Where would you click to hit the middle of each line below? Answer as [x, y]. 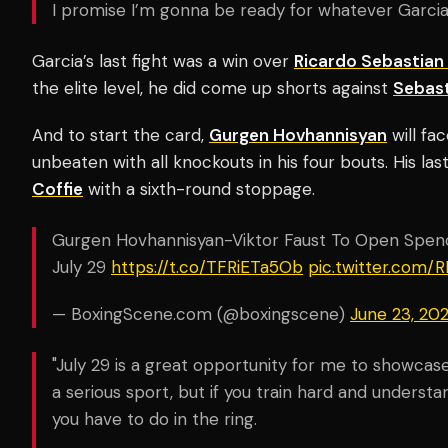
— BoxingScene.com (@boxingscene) [201, 313]
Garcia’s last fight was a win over [163, 60]
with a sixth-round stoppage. [201, 188]
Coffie [57, 188]
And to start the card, [120, 134]
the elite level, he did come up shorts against [212, 87]
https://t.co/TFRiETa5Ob [207, 266]
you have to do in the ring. [154, 418]
